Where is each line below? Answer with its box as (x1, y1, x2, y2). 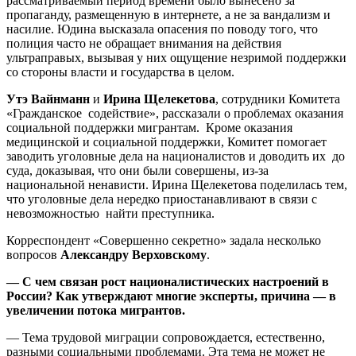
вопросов (6, 247, 60, 261)
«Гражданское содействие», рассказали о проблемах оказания (6, 106, 343, 120)
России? (6, 288, 52, 303)
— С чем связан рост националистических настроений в (6, 274, 329, 288)
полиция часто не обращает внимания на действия (6, 36, 281, 50)
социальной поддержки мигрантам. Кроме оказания (6, 120, 292, 134)
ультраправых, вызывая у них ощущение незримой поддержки (6, 50, 346, 64)
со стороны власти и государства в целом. (6, 64, 234, 79)
